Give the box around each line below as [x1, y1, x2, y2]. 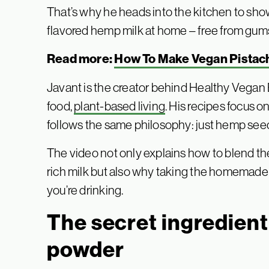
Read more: [47, 51, 115, 67]
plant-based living [74, 99, 166, 113]
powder [47, 237, 124, 263]
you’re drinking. [47, 183, 124, 198]
